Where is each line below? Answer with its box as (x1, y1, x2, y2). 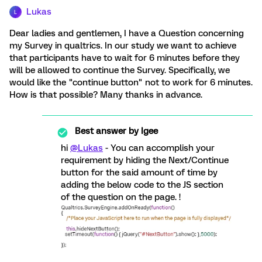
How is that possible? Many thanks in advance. (9, 89, 202, 100)
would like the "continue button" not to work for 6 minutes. (9, 77, 253, 88)
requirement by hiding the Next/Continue (61, 155, 229, 166)
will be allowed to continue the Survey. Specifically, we (9, 65, 230, 75)
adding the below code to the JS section (61, 180, 223, 190)
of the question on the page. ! (61, 192, 181, 202)
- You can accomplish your (103, 143, 215, 153)
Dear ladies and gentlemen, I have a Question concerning (9, 28, 244, 39)
